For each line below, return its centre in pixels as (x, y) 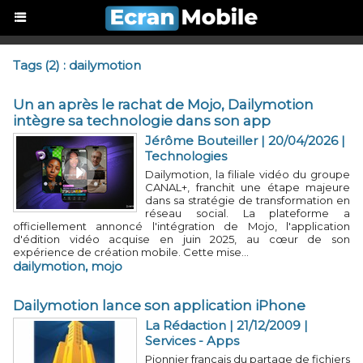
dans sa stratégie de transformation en (248, 200)
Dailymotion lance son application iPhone (159, 305)
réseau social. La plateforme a (248, 213)
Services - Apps (192, 341)
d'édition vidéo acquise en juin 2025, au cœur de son (181, 239)
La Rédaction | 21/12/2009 (223, 325)
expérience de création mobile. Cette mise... (131, 252)
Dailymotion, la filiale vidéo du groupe (248, 174)
